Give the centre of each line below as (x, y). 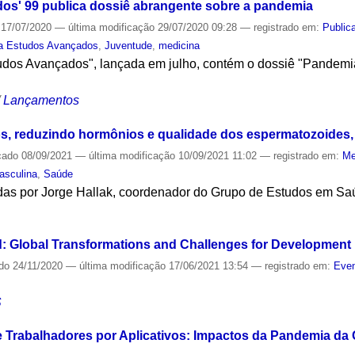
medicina (179, 46)
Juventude (129, 46)
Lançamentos (42, 101)
